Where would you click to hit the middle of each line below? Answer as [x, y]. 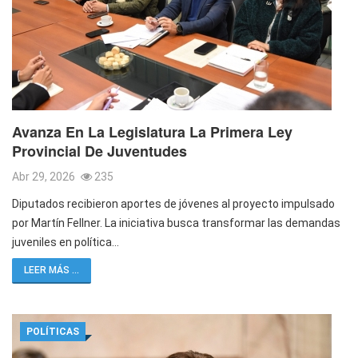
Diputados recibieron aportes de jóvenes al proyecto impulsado [173, 203]
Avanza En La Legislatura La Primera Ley [152, 131]
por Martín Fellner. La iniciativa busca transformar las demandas [176, 223]
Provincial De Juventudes [99, 151]
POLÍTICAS [53, 331]
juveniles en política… [66, 242]
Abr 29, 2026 [45, 176]
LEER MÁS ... [52, 270]
